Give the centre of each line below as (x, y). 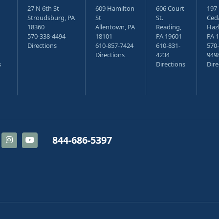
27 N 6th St (43, 8)
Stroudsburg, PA (51, 18)
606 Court (170, 8)
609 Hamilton (115, 8)
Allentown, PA (115, 27)
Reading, (169, 27)
